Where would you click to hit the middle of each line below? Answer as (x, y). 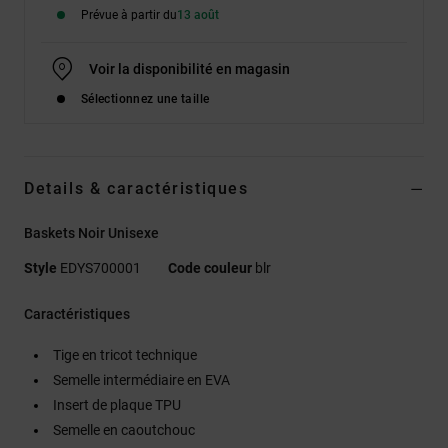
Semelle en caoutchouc (124, 429)
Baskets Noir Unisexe (91, 232)
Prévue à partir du (129, 14)
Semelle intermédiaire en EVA (141, 379)
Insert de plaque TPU (117, 404)
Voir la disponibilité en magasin (189, 68)
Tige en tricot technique (125, 354)
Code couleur (210, 267)
